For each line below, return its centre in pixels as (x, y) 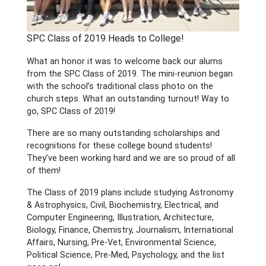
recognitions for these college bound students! (119, 146)
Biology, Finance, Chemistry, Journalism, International (130, 230)
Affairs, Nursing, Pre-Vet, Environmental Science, (121, 243)
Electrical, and (191, 205)
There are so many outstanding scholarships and (123, 134)
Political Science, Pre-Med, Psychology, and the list (125, 255)
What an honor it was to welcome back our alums (124, 62)
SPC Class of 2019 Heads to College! (105, 39)
